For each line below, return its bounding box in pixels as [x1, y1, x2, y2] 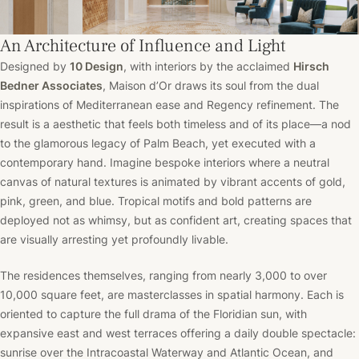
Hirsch [293, 58, 329, 73]
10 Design [70, 58, 123, 73]
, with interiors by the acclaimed [123, 58, 293, 73]
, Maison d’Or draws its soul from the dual [103, 78, 319, 92]
